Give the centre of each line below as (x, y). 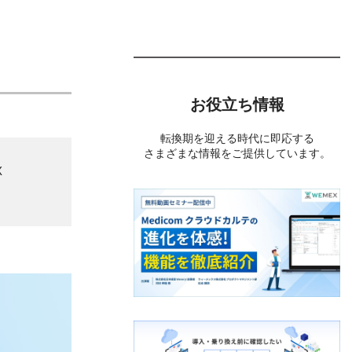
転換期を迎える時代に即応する (237, 138)
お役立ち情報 (237, 104)
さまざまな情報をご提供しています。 (237, 153)
